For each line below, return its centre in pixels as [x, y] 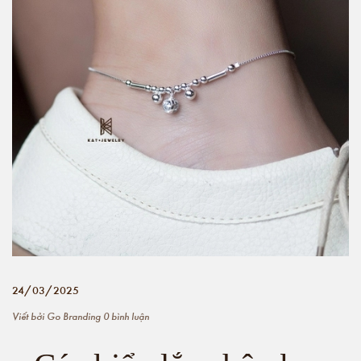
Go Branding [74, 316]
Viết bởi [29, 316]
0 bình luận [125, 316]
